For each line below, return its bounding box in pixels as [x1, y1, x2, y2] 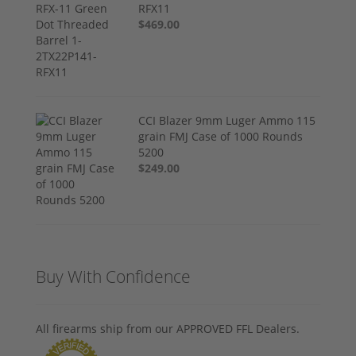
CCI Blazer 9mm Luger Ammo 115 [138, 113, 316, 129]
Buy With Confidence [36, 265, 191, 288]
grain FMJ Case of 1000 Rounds [138, 129, 304, 145]
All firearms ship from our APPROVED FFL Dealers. [36, 321, 300, 337]
